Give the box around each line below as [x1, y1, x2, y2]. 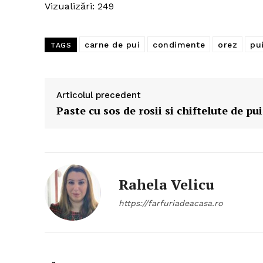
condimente [153, 40, 205, 50]
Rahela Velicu [119, 175, 214, 194]
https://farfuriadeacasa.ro [119, 198, 222, 208]
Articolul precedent [56, 90, 141, 101]
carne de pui [85, 40, 140, 50]
